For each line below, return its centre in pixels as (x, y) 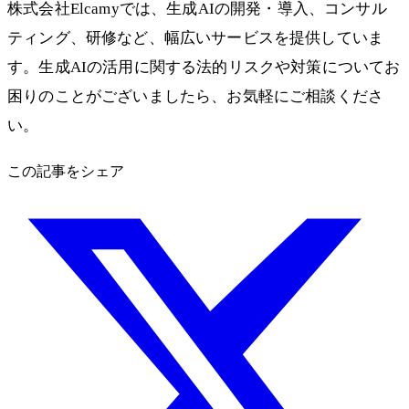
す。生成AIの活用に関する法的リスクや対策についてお (204, 68)
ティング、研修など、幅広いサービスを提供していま (196, 38)
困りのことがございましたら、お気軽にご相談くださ (196, 97)
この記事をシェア (66, 172)
